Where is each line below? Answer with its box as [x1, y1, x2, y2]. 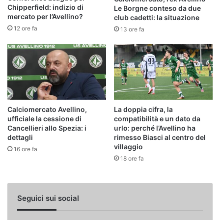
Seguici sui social [17, 193, 79, 203]
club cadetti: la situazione [114, 13, 199, 22]
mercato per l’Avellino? [7, 12, 83, 21]
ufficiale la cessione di [7, 114, 82, 123]
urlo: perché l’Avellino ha [114, 124, 195, 133]
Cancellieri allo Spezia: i [7, 124, 86, 133]
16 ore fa [14, 145, 37, 153]
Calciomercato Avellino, [7, 105, 87, 114]
